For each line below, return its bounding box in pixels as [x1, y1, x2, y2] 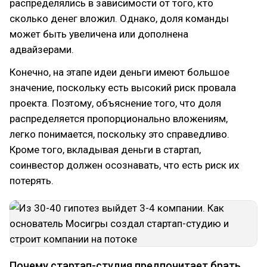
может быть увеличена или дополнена [10, 28, 188, 40]
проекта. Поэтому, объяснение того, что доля [10, 97, 221, 109]
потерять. [10, 175, 54, 187]
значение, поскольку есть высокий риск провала [10, 82, 236, 94]
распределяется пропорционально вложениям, [10, 113, 228, 125]
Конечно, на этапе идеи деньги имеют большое [10, 66, 229, 78]
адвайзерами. [10, 44, 74, 55]
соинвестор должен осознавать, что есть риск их [10, 159, 239, 171]
